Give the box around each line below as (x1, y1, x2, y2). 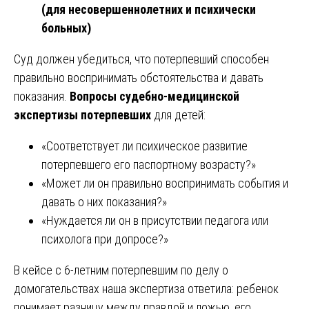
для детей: (151, 107, 206, 122)
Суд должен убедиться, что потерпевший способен (14, 51, 269, 66)
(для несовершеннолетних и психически (41, 1, 256, 17)
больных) (41, 20, 91, 35)
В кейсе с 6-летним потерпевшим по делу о (14, 262, 228, 277)
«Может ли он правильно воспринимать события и (41, 175, 288, 190)
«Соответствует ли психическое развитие (41, 138, 248, 153)
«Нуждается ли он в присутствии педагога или (41, 212, 268, 228)
